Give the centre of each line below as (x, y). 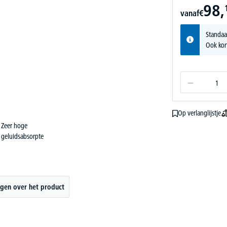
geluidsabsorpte (22, 136)
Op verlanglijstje (199, 113)
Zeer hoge (14, 125)
